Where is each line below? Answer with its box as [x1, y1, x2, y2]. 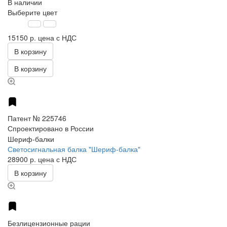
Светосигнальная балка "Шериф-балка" [8, 144, 140, 155]
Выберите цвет [8, 7, 57, 18]
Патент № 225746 [8, 113, 66, 124]
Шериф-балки [8, 134, 54, 144]
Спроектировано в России [8, 123, 94, 134]
